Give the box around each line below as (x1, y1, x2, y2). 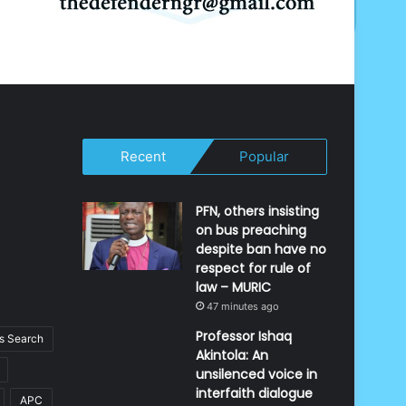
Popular (239, 148, 290, 166)
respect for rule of (196, 259, 311, 278)
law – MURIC (196, 278, 271, 297)
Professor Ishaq (196, 327, 292, 346)
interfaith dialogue (196, 384, 313, 403)
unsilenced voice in (196, 365, 317, 384)
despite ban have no (196, 240, 326, 259)
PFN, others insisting (196, 202, 319, 221)
